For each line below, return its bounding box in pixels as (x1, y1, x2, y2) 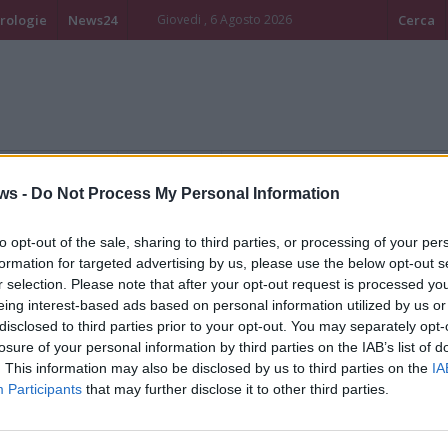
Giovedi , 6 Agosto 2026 (156, 11, 292, 28)
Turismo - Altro (126, 157, 213, 175)
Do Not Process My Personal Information (31, 184, 340, 202)
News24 (68, 11, 117, 29)
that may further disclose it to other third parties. (82, 380, 389, 397)
